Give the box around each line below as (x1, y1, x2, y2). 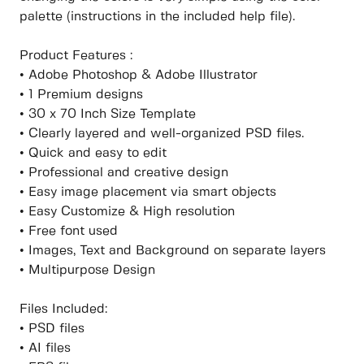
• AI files (19, 342, 71, 355)
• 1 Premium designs (19, 89, 143, 102)
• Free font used (19, 225, 118, 238)
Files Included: (19, 303, 107, 316)
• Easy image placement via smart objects (19, 186, 276, 199)
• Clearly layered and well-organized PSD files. (19, 128, 304, 141)
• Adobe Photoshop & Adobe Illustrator (19, 69, 258, 82)
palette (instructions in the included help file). (19, 11, 295, 24)
